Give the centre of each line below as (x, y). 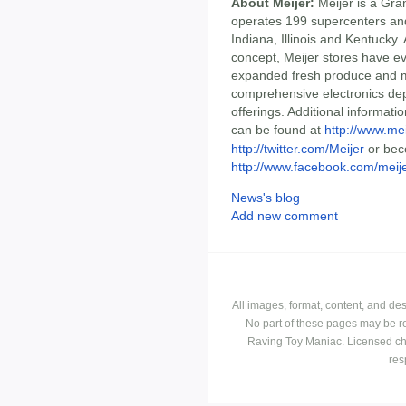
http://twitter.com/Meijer (298, 148)
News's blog (266, 198)
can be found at (278, 129)
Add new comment (285, 216)
